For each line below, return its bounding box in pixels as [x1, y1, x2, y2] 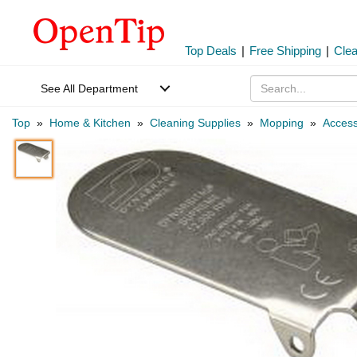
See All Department [41, 82, 138, 95]
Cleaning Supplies [150, 116, 241, 129]
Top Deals [185, 44, 237, 57]
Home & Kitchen [49, 116, 131, 129]
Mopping [260, 116, 304, 129]
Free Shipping [249, 44, 321, 57]
